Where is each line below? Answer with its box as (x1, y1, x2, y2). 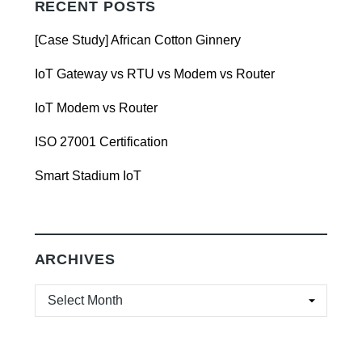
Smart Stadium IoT (34, 168, 141, 183)
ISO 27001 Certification (34, 134, 168, 149)
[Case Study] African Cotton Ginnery (34, 32, 241, 47)
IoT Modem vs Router (34, 100, 158, 115)
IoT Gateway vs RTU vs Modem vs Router (34, 66, 275, 81)
